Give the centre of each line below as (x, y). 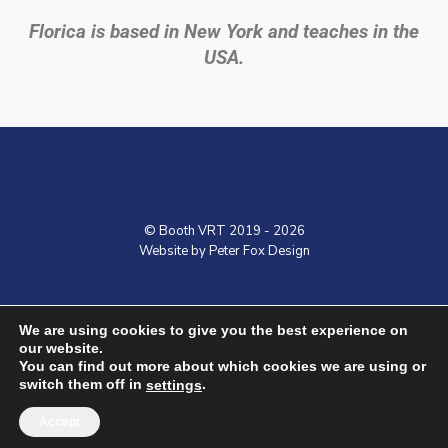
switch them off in (82, 383)
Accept (59, 422)
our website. (61, 347)
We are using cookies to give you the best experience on (213, 329)
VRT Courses (343, 314)
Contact (164, 314)
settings (174, 385)
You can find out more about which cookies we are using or (222, 365)
